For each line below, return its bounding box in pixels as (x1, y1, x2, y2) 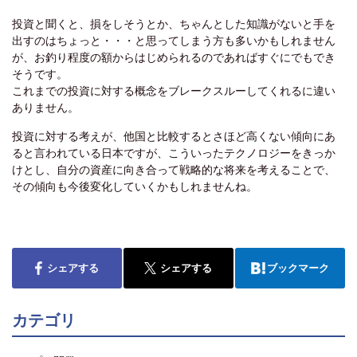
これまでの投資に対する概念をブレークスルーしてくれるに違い (12, 84, 335, 98)
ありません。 (12, 101, 79, 115)
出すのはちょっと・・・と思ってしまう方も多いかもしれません (12, 34, 335, 48)
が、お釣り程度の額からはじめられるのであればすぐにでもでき (12, 51, 335, 65)
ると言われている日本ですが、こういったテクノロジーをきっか (12, 147, 335, 160)
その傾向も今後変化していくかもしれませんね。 (12, 180, 257, 194)
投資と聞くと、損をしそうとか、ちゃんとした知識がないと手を (12, 18, 335, 31)
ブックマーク (267, 262, 329, 275)
